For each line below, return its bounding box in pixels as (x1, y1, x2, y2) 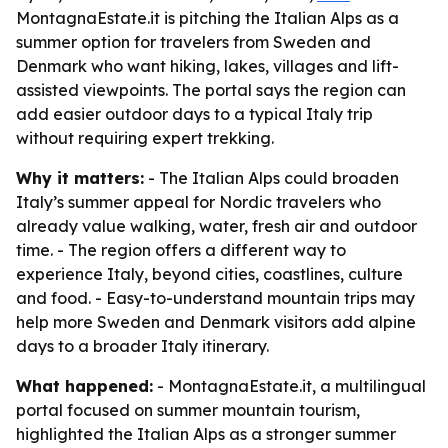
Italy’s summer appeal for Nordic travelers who (16, 192, 381, 212)
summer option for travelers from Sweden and (16, 32, 371, 52)
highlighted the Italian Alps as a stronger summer (16, 424, 396, 444)
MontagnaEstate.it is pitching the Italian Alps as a (16, 8, 399, 28)
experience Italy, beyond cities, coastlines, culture (16, 264, 403, 284)
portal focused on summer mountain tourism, (16, 400, 360, 420)
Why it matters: (16, 168, 144, 188)
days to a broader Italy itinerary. (16, 336, 269, 356)
